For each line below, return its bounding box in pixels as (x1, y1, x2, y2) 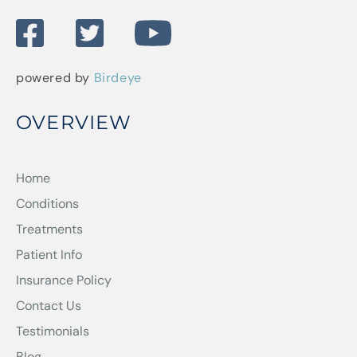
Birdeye (93, 69, 142, 86)
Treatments (16, 220, 83, 237)
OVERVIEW (16, 110, 132, 134)
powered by (16, 69, 94, 86)
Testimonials (16, 322, 89, 339)
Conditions (16, 194, 79, 212)
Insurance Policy (16, 271, 112, 288)
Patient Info (16, 245, 82, 263)
